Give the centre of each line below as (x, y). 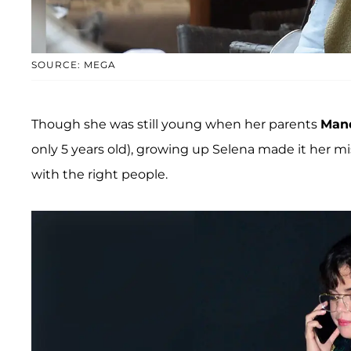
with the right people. (100, 175)
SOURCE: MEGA (74, 65)
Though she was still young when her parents (176, 125)
